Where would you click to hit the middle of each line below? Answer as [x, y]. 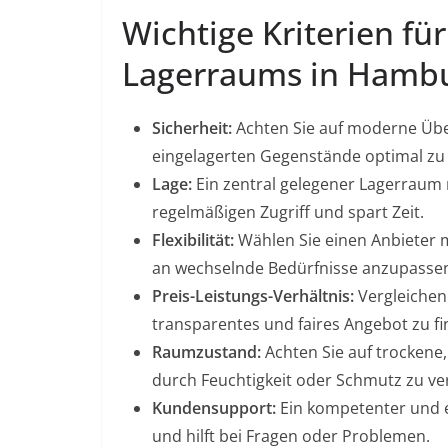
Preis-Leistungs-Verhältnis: [253, 296]
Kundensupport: [214, 408]
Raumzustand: [206, 352]
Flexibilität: [193, 240]
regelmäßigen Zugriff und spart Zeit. [288, 212]
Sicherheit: [192, 128]
